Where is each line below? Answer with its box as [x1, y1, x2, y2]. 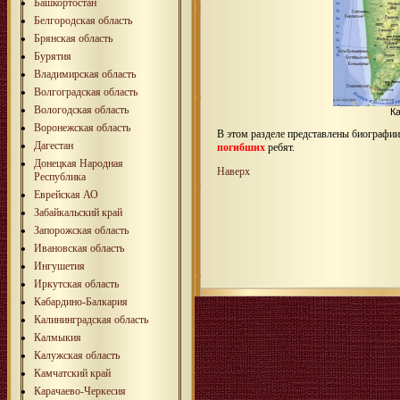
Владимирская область [34, 67, 136, 80]
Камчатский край [34, 366, 111, 379]
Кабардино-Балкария [34, 295, 128, 308]
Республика [34, 170, 86, 183]
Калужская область [34, 348, 120, 362]
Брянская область [34, 31, 112, 45]
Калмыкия [34, 330, 81, 344]
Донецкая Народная [34, 156, 123, 170]
